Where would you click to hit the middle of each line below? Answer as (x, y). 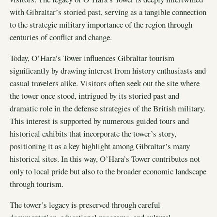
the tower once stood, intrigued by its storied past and (94, 95)
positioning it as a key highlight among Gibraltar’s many (100, 146)
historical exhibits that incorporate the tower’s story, (93, 133)
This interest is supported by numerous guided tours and (99, 121)
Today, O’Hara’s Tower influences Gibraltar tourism (92, 58)
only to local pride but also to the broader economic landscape (108, 171)
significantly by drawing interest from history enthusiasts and (108, 70)
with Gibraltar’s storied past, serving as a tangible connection (108, 12)
